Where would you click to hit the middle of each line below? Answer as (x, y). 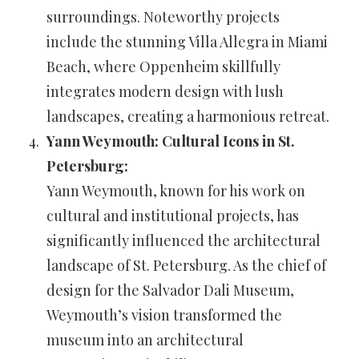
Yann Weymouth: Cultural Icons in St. (171, 141)
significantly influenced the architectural (184, 240)
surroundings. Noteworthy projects (163, 16)
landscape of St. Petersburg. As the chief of (186, 265)
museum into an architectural (145, 339)
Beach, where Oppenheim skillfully (163, 66)
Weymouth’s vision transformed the (164, 315)
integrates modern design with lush (165, 91)
